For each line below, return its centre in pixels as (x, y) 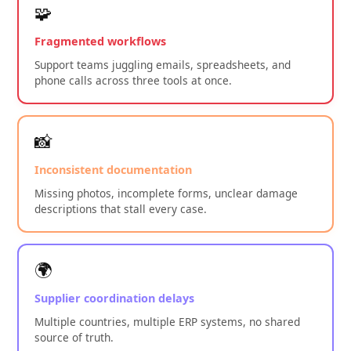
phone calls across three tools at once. (134, 81)
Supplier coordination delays (115, 299)
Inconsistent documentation (114, 170)
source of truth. (74, 338)
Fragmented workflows (101, 42)
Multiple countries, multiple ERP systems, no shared (168, 322)
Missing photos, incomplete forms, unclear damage (166, 194)
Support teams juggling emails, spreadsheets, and (163, 65)
